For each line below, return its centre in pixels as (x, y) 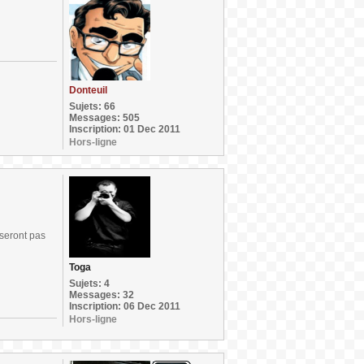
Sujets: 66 (92, 106)
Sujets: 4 (89, 284)
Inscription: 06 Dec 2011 (125, 306)
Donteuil (88, 90)
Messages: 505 (104, 118)
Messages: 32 (102, 295)
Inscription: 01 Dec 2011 (125, 129)
